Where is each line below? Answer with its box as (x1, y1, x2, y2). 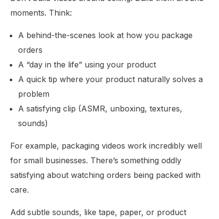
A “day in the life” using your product (18, 59, 156, 69)
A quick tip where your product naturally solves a (18, 74, 203, 84)
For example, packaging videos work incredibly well (10, 140, 202, 151)
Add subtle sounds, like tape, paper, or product (10, 207, 187, 217)
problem (18, 88, 50, 99)
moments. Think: (10, 7, 72, 18)
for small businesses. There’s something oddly (10, 155, 182, 165)
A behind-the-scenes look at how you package (18, 30, 193, 40)
